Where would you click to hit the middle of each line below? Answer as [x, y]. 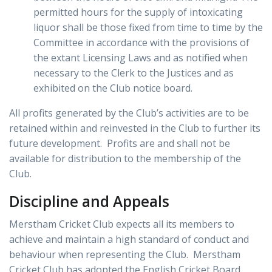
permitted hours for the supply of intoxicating [138, 12]
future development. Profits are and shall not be [120, 144]
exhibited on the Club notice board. [113, 88]
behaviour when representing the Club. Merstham [125, 255]
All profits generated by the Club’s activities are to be [129, 113]
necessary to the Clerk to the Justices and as [134, 73]
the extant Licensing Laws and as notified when [141, 58]
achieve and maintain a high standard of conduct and [129, 240]
